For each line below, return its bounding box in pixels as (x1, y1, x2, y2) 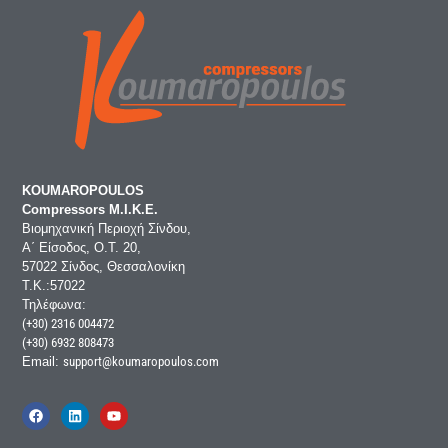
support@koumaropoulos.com (63, 354, 220, 370)
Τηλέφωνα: (22, 297, 87, 313)
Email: (22, 354, 60, 370)
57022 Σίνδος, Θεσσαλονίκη (22, 259, 186, 275)
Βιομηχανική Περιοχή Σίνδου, (22, 221, 192, 237)
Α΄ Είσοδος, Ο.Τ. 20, (22, 240, 142, 256)
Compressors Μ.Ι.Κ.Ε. (22, 202, 159, 218)
